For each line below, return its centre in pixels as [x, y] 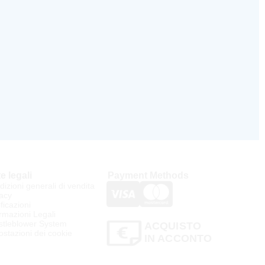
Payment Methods [148, 175]
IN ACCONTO [178, 238]
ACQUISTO [173, 226]
